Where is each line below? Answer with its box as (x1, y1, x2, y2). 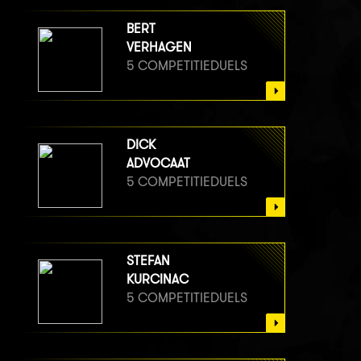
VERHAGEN (127, 39, 192, 55)
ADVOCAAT (127, 155, 190, 171)
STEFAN (127, 252, 170, 268)
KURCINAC (127, 271, 189, 287)
